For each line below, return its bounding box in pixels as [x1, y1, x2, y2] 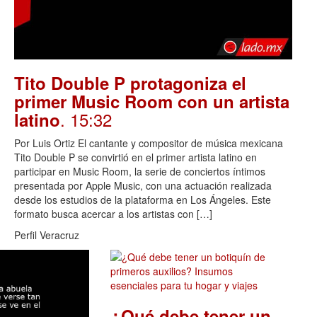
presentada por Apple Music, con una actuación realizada [14, 178, 272, 192]
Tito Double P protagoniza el [14, 70, 246, 95]
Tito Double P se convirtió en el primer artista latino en [14, 149, 257, 164]
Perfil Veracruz [14, 227, 79, 242]
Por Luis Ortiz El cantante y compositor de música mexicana [14, 135, 283, 150]
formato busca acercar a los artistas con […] [14, 206, 212, 221]
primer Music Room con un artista [14, 88, 289, 113]
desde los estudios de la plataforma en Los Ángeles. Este [14, 192, 271, 207]
